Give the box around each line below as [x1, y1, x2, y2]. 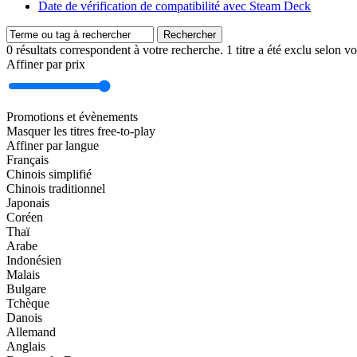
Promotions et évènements [6, 109, 138, 124]
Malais [6, 267, 40, 281]
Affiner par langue [6, 138, 99, 152]
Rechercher [163, 28, 216, 41]
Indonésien [6, 253, 61, 267]
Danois [6, 310, 42, 324]
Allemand [6, 324, 56, 339]
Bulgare [6, 281, 46, 296]
